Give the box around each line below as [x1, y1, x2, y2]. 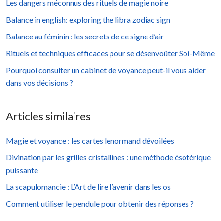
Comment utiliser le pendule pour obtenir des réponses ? [6, 198, 194, 208]
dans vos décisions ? [6, 77, 73, 87]
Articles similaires [6, 109, 91, 123]
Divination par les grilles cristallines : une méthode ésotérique [6, 152, 211, 162]
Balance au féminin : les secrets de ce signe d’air [6, 31, 164, 41]
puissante [6, 165, 38, 175]
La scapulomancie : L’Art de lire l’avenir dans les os [6, 182, 171, 191]
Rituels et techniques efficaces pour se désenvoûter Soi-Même [6, 48, 215, 58]
